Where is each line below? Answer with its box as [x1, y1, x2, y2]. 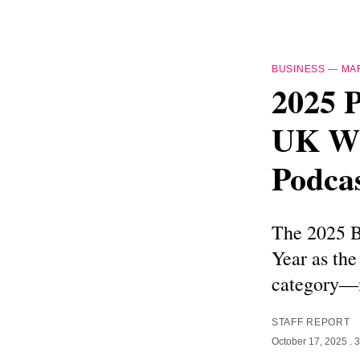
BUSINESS [272, 63, 325, 75]
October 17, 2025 [272, 335, 350, 347]
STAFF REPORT [272, 316, 350, 328]
